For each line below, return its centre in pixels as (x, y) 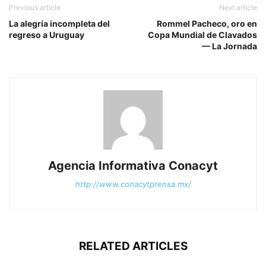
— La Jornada (229, 46)
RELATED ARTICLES (133, 246)
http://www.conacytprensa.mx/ (133, 184)
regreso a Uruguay (47, 34)
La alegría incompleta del (59, 23)
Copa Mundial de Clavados (202, 34)
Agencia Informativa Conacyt (133, 165)
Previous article (35, 7)
